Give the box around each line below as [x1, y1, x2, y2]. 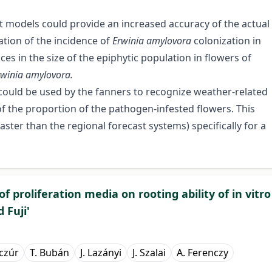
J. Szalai [132, 246, 166, 260]
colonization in [194, 34, 261, 48]
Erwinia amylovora [112, 34, 194, 48]
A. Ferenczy [177, 246, 228, 260]
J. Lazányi [80, 246, 121, 260]
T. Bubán [30, 246, 69, 260]
